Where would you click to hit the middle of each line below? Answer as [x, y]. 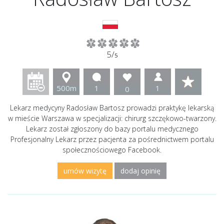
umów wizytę [85, 171]
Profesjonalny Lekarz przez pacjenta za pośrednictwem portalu [112, 139]
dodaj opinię [140, 171]
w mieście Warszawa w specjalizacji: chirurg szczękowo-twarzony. [112, 118]
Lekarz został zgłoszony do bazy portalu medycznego [112, 129]
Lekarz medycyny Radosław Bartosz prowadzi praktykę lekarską [112, 108]
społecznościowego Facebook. [112, 150]
